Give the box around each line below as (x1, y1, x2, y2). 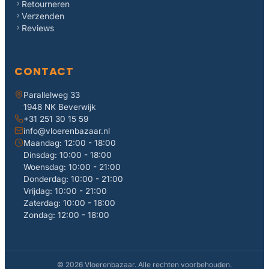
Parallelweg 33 (23, 89, 80, 100)
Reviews (22, 22, 54, 33)
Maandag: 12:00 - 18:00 (23, 138, 116, 148)
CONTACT (14, 64, 74, 79)
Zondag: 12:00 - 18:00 (23, 210, 109, 220)
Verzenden (22, 10, 64, 21)
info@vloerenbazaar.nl (23, 125, 110, 136)
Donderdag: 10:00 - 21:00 (23, 174, 123, 184)
